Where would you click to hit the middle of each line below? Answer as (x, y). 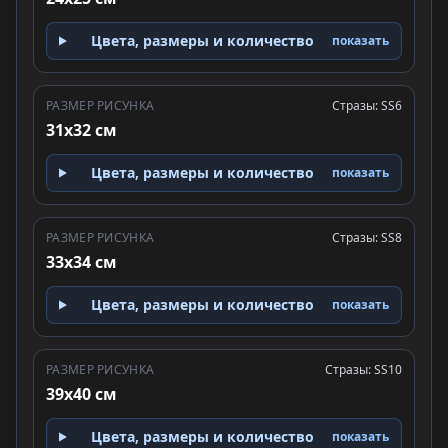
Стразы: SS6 (367, 105)
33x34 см (81, 262)
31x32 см (81, 130)
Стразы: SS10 (363, 369)
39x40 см (81, 394)
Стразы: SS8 (367, 237)
